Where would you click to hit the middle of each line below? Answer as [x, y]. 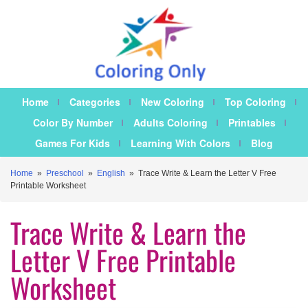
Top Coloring [255, 102]
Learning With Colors [180, 143]
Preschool [65, 174]
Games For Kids [73, 143]
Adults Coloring [170, 123]
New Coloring [173, 102]
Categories [95, 102]
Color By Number [73, 123]
